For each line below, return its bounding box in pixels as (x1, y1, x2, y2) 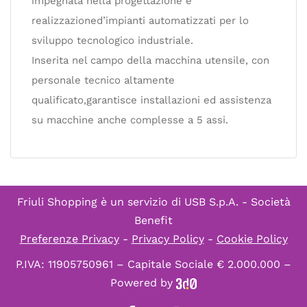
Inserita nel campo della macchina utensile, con (32, 54, 269, 66)
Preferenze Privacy (19, 232, 119, 245)
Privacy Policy (131, 232, 204, 245)
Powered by (110, 276, 176, 289)
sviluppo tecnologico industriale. (32, 34, 193, 47)
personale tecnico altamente (32, 74, 175, 86)
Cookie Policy (216, 232, 288, 245)
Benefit (134, 214, 173, 227)
